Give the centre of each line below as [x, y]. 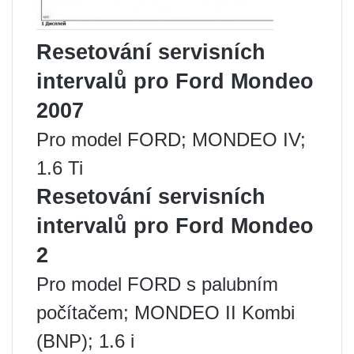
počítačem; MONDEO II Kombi [166, 312]
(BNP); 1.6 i [85, 341]
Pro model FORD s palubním [157, 284]
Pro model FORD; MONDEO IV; [171, 139]
